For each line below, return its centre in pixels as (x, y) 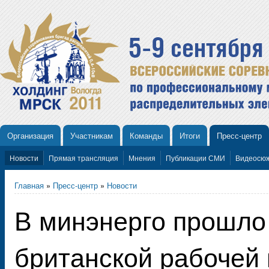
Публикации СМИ (195, 158)
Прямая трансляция (83, 158)
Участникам (92, 135)
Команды (146, 135)
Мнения (142, 158)
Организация (30, 135)
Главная (29, 185)
